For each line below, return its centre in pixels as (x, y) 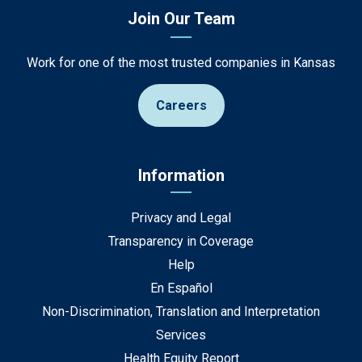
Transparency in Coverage (181, 241)
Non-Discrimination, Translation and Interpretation (181, 311)
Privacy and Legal (181, 218)
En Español (181, 288)
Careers (181, 105)
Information (181, 175)
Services (181, 335)
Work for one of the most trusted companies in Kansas (181, 63)
